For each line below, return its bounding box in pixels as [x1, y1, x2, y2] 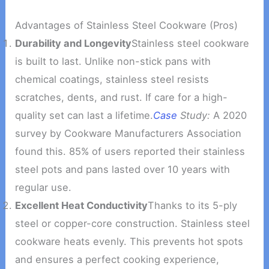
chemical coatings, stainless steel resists [15, 73, 210, 85]
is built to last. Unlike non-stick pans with [15, 55, 211, 67]
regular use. [15, 181, 72, 193]
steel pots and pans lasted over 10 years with [15, 163, 231, 175]
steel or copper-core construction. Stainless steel [15, 217, 250, 229]
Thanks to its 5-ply [148, 199, 238, 211]
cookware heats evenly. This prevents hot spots [15, 235, 244, 247]
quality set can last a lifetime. [15, 109, 154, 121]
